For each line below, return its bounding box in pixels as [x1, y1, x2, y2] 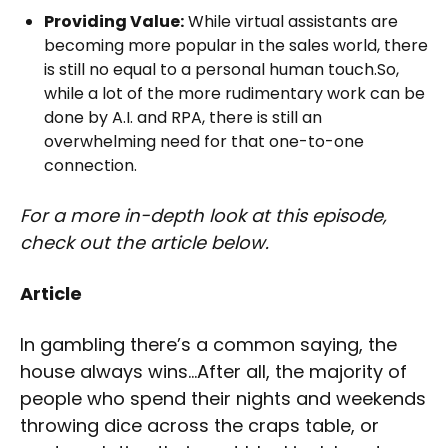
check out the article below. [20, 229, 269, 255]
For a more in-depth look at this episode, [20, 202, 387, 228]
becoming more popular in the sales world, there [44, 33, 428, 57]
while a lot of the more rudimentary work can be [44, 81, 425, 105]
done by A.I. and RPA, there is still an [44, 105, 322, 129]
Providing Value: [44, 9, 184, 33]
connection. [44, 153, 137, 177]
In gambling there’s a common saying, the [20, 331, 397, 357]
